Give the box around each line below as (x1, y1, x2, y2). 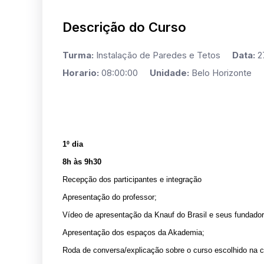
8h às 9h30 (62, 157, 101, 166)
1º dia (62, 139, 83, 148)
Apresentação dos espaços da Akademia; (62, 227, 204, 237)
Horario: (62, 67, 99, 78)
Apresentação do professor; (62, 192, 157, 202)
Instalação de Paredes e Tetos (94, 49, 232, 61)
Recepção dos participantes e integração (62, 174, 202, 184)
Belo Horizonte (189, 67, 252, 78)
